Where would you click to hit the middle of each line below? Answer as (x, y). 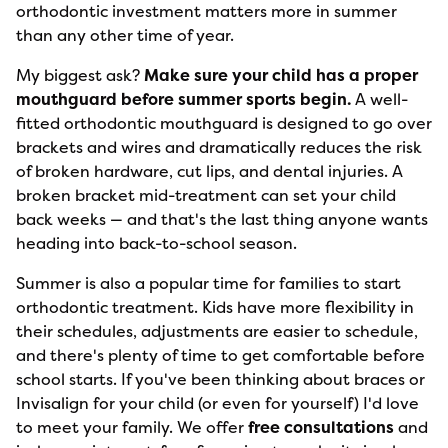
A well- (379, 99)
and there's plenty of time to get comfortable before (220, 355)
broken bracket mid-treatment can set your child (206, 195)
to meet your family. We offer (132, 427)
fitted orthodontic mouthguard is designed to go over (224, 123)
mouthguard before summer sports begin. (183, 99)
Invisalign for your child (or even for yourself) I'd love (217, 403)
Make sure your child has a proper (281, 75)
